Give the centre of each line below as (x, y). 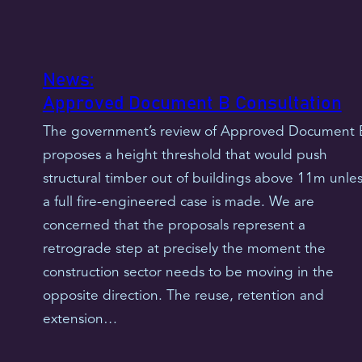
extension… (80, 319)
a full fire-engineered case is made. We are (178, 202)
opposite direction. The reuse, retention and (183, 296)
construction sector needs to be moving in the (188, 272)
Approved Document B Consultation (192, 104)
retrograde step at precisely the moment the (184, 249)
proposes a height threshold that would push (185, 155)
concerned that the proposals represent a (174, 225)
